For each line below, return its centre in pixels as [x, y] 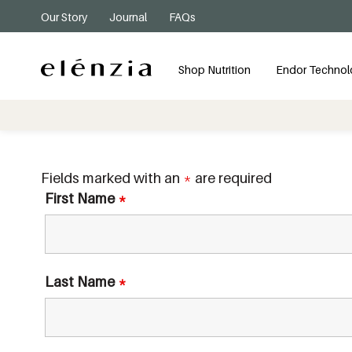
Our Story [64, 17]
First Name [81, 198]
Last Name [81, 282]
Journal [128, 17]
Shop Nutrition [214, 69]
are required [232, 178]
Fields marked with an [112, 178]
